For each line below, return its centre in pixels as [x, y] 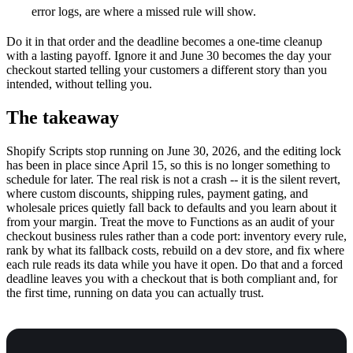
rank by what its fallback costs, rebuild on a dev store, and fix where [175, 251]
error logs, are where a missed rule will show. [144, 12]
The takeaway [63, 118]
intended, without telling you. [79, 84]
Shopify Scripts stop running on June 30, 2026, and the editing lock [174, 151]
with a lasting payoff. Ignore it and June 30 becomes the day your [169, 56]
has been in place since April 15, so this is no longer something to [168, 165]
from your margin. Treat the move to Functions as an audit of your [170, 222]
